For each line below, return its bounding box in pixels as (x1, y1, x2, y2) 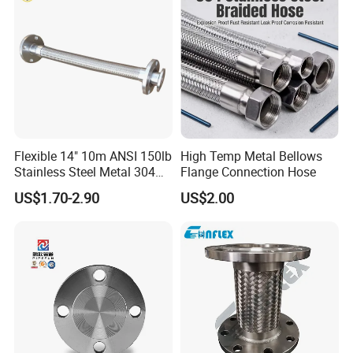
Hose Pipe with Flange (14, 178, 139, 196)
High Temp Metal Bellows (180, 147, 322, 165)
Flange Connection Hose (180, 162, 316, 180)
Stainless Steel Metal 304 (14, 162, 156, 180)
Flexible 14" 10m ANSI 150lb (14, 147, 173, 165)
